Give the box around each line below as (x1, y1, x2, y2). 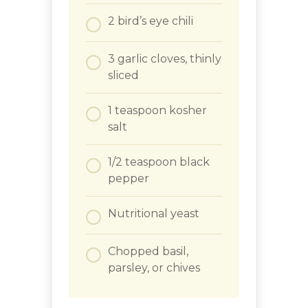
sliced (108, 69, 139, 82)
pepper (108, 172, 149, 186)
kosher (169, 104, 207, 118)
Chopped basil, (108, 245, 188, 258)
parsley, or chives (108, 261, 200, 275)
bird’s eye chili (118, 14, 193, 28)
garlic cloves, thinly (118, 52, 221, 66)
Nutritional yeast (108, 207, 199, 221)
